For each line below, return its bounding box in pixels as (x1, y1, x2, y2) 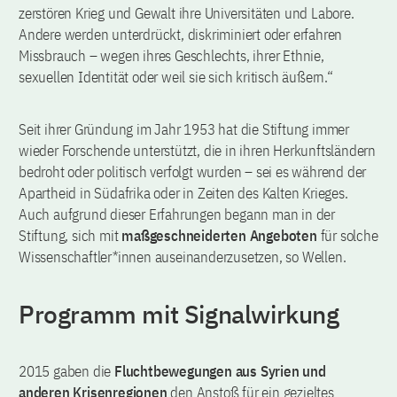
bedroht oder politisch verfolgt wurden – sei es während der (19, 162, 367, 182)
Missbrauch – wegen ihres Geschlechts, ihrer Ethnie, (19, 46, 324, 66)
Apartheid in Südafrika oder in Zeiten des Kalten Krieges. (19, 183, 348, 203)
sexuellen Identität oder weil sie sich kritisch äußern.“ (19, 67, 333, 87)
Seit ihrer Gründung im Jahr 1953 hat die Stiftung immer (19, 120, 349, 139)
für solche (316, 226, 378, 245)
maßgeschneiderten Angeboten (121, 226, 317, 245)
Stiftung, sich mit (19, 226, 122, 245)
